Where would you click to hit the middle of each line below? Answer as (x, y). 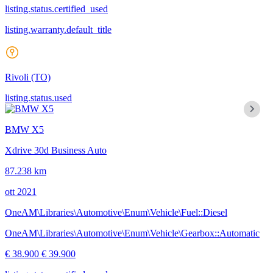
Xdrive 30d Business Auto (56, 151)
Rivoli (18, 77)
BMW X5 (24, 130)
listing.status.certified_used (56, 9)
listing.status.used (38, 98)
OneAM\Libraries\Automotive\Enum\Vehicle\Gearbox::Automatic (132, 233)
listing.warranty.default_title (58, 30)
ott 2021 (21, 192)
